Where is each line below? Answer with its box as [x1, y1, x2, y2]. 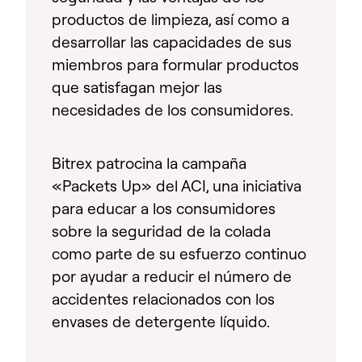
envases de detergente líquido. [52, 311, 270, 331]
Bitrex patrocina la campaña [52, 153, 246, 173]
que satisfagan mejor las [52, 77, 222, 97]
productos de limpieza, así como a [52, 9, 289, 29]
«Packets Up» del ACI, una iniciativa [52, 175, 301, 196]
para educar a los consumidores [52, 198, 276, 218]
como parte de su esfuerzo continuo [52, 243, 306, 263]
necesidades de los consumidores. [52, 99, 293, 120]
